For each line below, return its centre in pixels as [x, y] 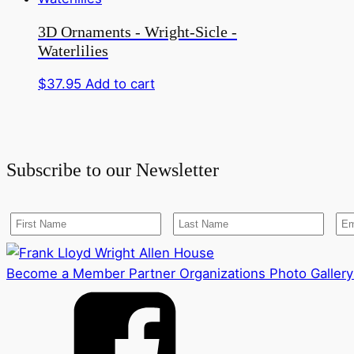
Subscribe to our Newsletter [113, 169]
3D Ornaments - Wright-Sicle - [137, 31]
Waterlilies [73, 50]
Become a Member [66, 273]
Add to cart [120, 83]
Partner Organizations [195, 273]
